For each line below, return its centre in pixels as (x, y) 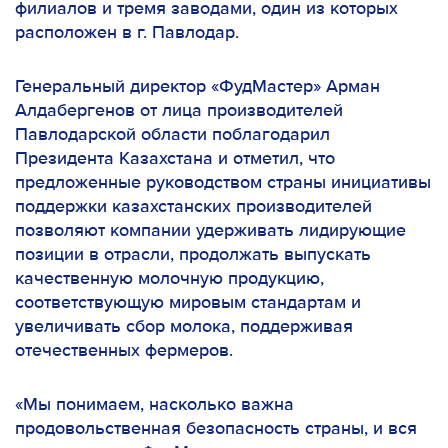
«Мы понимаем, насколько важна (154, 405)
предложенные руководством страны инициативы (223, 183)
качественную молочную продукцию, (169, 279)
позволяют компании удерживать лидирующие (210, 231)
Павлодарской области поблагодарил (172, 135)
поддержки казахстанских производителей (193, 207)
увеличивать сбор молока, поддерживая (184, 327)
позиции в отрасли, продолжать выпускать (193, 255)
